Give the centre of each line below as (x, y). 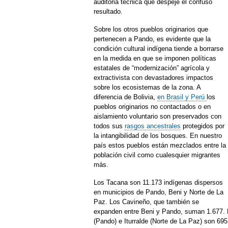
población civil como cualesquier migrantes (157, 155)
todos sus (109, 126)
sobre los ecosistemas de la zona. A (147, 87)
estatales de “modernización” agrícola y (152, 68)
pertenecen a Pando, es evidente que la (152, 39)
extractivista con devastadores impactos (153, 78)
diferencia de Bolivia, (125, 97)
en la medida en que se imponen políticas (155, 58)
